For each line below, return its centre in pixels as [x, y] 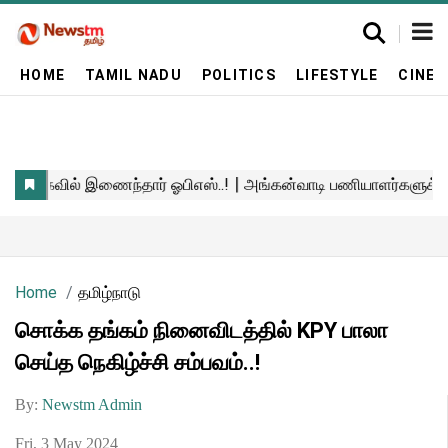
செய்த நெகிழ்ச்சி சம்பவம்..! [137, 362]
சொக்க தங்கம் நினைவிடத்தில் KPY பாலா [201, 330]
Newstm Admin [92, 404]
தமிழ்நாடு [109, 292]
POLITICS [238, 74]
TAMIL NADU [133, 74]
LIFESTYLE [337, 74]
